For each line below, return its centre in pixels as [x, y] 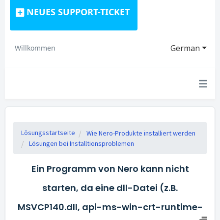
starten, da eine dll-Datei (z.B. [110, 188]
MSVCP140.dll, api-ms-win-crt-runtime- [110, 207]
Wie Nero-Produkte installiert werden [141, 133]
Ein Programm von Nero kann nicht [110, 169]
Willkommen [35, 48]
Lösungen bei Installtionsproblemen [82, 143]
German [185, 48]
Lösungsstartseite [48, 133]
